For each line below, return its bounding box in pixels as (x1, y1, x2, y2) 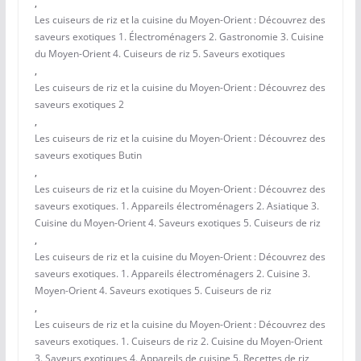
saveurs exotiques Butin (34, 148, 142, 163)
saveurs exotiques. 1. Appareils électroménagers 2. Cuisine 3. (34, 267, 310, 281)
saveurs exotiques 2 (34, 98, 124, 112)
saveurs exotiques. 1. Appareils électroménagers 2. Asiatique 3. (34, 199, 319, 214)
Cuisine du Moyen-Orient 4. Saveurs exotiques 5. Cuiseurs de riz (34, 216, 321, 230)
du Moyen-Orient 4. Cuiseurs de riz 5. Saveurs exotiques (34, 47, 285, 61)
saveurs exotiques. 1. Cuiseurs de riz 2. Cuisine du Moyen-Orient (34, 334, 322, 349)
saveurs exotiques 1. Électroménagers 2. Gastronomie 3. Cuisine (34, 30, 324, 44)
